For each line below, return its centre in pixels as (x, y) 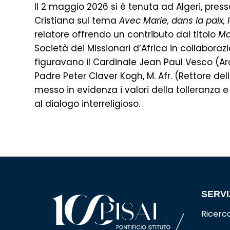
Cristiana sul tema (77, 21)
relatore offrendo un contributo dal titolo (127, 34)
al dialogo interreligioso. (88, 104)
